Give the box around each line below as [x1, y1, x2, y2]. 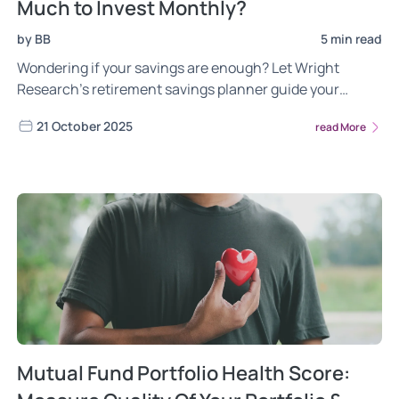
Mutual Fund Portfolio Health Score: [17, 360, 350, 387]
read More [315, 118, 368, 134]
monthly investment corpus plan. [17, 101, 232, 121]
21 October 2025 [37, 118, 133, 135]
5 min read [321, 30, 382, 48]
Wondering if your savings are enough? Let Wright [17, 58, 339, 78]
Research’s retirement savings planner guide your [17, 79, 339, 100]
